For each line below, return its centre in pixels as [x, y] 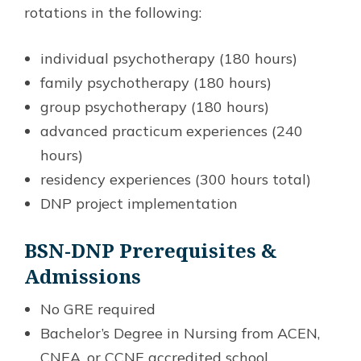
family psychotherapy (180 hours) [156, 83]
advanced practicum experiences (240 [172, 131]
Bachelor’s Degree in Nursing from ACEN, [180, 334]
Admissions [83, 276]
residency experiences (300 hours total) [176, 180]
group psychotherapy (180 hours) [155, 107]
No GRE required [98, 309]
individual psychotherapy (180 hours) [169, 59]
